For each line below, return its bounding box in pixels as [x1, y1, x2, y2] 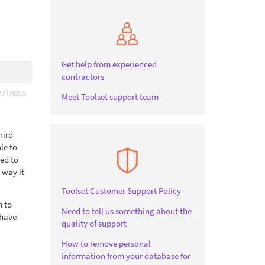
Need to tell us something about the [61, 205, 192, 216]
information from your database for [61, 250, 190, 261]
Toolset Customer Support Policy [61, 185, 181, 196]
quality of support [61, 218, 127, 229]
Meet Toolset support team [61, 91, 159, 102]
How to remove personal [61, 238, 151, 249]
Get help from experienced [61, 59, 157, 70]
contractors [61, 71, 104, 82]
